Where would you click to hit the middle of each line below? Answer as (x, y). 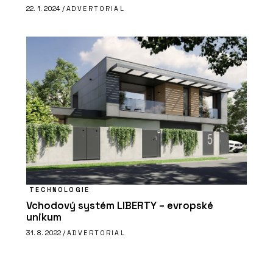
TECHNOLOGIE (59, 189)
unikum (44, 217)
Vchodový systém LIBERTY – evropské (120, 205)
